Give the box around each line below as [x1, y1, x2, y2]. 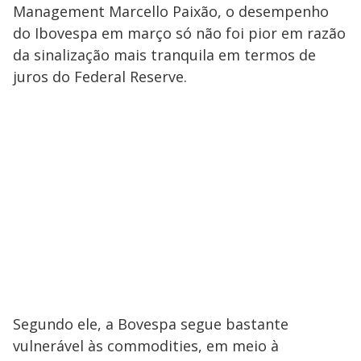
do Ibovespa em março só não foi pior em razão [13, 23, 346, 43]
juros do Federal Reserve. [13, 66, 187, 86]
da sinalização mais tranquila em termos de [13, 44, 316, 64]
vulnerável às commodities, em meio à [13, 335, 279, 355]
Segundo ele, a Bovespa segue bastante [13, 313, 288, 334]
